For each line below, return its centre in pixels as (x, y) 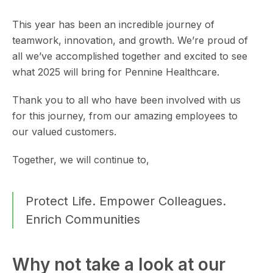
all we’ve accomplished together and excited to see (130, 56)
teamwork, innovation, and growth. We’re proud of (130, 40)
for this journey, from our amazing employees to (125, 116)
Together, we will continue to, (81, 160)
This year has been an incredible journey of (113, 24)
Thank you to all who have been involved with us (126, 100)
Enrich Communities (83, 219)
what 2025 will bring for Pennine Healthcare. (116, 72)
